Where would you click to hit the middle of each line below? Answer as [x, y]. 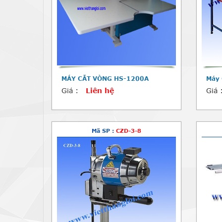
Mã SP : [104, 131]
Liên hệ [100, 90]
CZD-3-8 [128, 131]
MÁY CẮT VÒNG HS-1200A [105, 79]
